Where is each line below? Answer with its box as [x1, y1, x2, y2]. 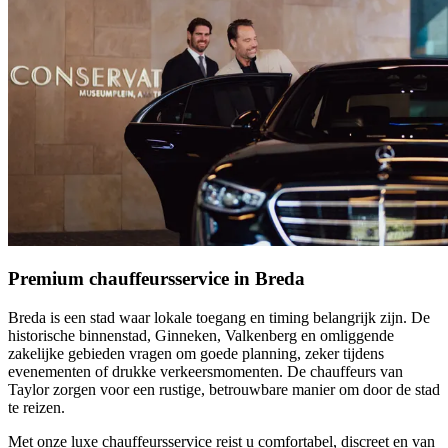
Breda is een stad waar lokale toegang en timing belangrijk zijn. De [8, 309, 430, 327]
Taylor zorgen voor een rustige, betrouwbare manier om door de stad [8, 381, 440, 399]
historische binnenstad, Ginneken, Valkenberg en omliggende [8, 327, 394, 345]
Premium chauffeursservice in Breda [8, 268, 305, 290]
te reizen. [8, 399, 65, 417]
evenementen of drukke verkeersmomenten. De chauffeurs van [8, 363, 403, 381]
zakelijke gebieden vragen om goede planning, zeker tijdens [8, 345, 384, 363]
